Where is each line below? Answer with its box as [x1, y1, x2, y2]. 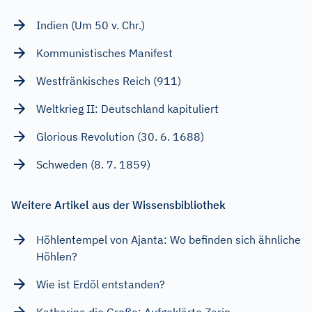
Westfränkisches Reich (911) [36, 73, 181, 88]
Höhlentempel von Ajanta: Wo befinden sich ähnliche [36, 232, 301, 247]
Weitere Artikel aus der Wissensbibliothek [11, 197, 226, 212]
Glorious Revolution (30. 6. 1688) [36, 129, 204, 143]
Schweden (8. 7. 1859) [36, 157, 150, 171]
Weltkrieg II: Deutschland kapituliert [36, 101, 219, 116]
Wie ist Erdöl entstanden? [36, 276, 165, 291]
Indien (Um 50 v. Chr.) [36, 17, 145, 32]
